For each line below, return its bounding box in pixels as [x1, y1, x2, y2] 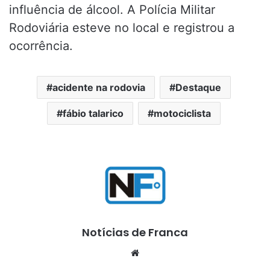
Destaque [175, 81, 221, 93]
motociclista [153, 107, 211, 119]
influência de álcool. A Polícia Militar [9, 2, 215, 17]
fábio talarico [62, 107, 124, 119]
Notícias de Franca [82, 224, 188, 240]
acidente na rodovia [52, 81, 145, 93]
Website [142, 246, 176, 258]
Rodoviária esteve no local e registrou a [9, 20, 234, 35]
